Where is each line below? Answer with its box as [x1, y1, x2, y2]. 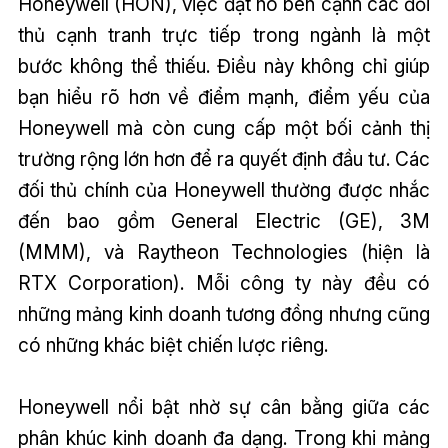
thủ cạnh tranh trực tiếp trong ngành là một [17, 23, 431, 48]
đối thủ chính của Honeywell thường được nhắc [17, 178, 431, 203]
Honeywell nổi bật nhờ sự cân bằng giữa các [17, 395, 431, 420]
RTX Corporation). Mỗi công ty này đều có [17, 271, 431, 296]
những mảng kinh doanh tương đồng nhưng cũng [17, 302, 431, 327]
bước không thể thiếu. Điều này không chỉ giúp [17, 54, 431, 79]
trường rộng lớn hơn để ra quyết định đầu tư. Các [17, 147, 431, 172]
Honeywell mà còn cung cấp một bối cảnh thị [17, 116, 431, 141]
